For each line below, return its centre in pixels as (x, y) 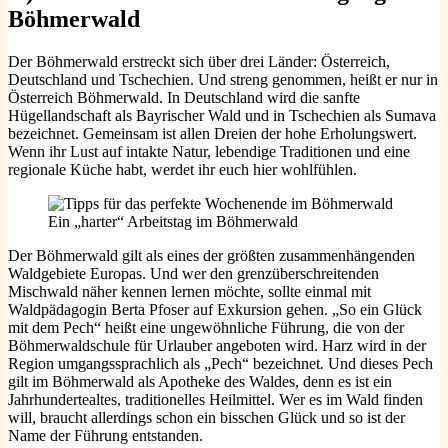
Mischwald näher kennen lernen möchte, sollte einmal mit (189, 292)
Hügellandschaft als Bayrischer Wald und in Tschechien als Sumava (222, 116)
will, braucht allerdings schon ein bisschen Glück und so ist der (206, 418)
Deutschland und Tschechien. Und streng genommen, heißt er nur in (223, 80)
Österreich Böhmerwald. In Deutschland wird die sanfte (184, 98)
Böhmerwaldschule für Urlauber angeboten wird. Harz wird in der (217, 346)
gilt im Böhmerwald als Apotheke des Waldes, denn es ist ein (200, 382)
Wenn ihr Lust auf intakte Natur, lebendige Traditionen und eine (209, 152)
